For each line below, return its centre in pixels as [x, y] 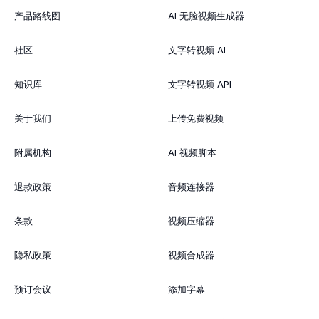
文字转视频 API [200, 84]
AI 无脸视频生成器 [206, 15]
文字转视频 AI [197, 49]
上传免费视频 [196, 118]
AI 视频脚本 [192, 152]
